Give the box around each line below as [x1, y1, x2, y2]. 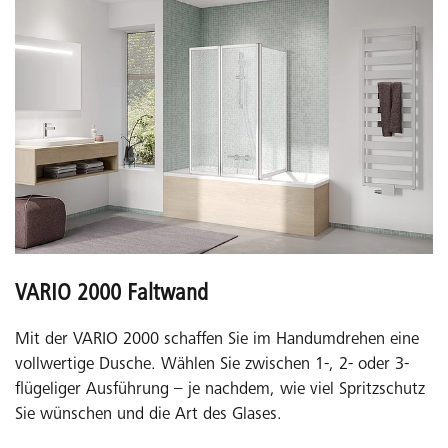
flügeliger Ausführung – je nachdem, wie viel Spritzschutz [15, 381, 425, 399]
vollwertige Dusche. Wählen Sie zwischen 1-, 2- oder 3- [15, 356, 409, 374]
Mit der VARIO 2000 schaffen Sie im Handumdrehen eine [15, 331, 419, 349]
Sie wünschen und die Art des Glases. [15, 406, 282, 424]
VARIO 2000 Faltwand [15, 282, 208, 307]
